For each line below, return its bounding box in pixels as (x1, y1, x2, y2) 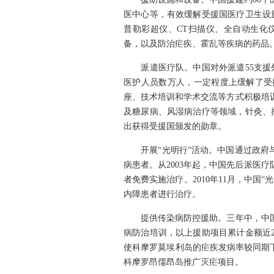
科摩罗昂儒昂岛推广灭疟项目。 (124, 257, 243, 267)
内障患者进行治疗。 (124, 190, 201, 199)
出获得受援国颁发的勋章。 (124, 122, 226, 131)
